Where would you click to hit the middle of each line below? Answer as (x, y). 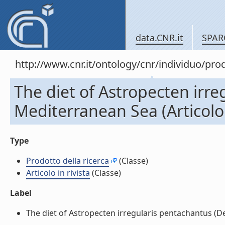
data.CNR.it (159, 38)
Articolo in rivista (58, 173)
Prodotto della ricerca (68, 161)
